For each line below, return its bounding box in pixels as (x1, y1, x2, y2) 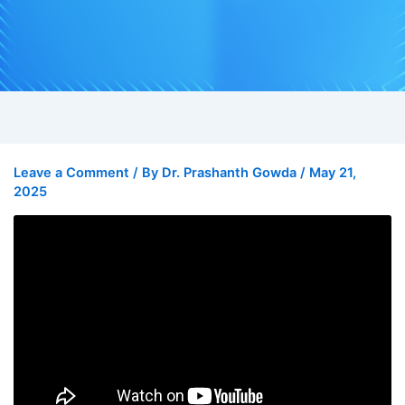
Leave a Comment (13, 165, 129, 182)
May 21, (308, 165, 356, 182)
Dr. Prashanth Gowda (161, 165, 300, 182)
